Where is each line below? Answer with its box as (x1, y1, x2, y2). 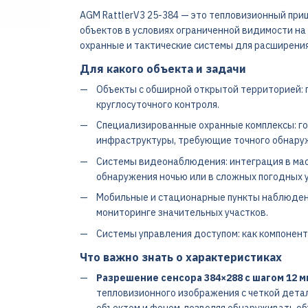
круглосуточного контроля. (96, 98, 219, 111)
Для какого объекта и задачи (79, 62, 246, 76)
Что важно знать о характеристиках (79, 250, 282, 264)
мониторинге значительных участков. (96, 206, 268, 219)
